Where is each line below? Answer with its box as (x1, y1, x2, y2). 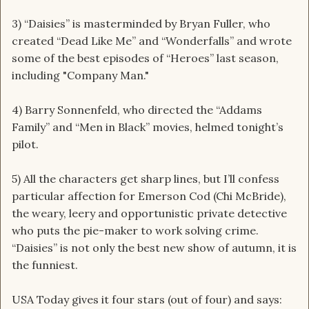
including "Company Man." (12, 68, 149, 83)
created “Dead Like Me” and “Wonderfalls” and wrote (12, 34, 292, 48)
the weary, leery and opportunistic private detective (12, 206, 287, 221)
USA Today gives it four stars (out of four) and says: (12, 292, 282, 307)
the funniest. (12, 258, 78, 272)
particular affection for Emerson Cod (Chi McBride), (12, 189, 286, 203)
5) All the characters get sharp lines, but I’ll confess (12, 172, 279, 186)
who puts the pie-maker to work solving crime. (12, 223, 259, 238)
